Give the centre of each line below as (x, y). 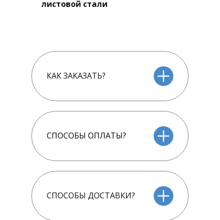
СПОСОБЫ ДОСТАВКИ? (91, 196)
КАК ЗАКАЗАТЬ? (76, 76)
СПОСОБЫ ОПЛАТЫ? (86, 136)
